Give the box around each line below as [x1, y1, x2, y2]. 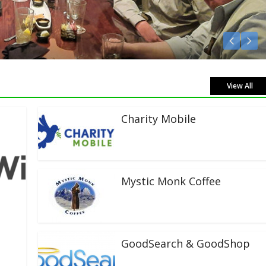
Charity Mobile [121, 112, 197, 126]
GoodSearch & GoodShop [121, 236, 251, 251]
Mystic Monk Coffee [121, 174, 221, 188]
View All [227, 81, 253, 91]
